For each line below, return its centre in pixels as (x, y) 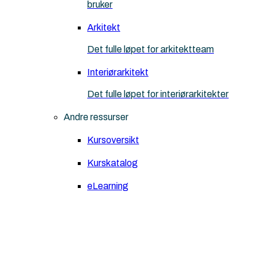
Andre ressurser (96, 117)
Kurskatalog (113, 163)
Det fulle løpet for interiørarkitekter (158, 94)
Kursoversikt (113, 140)
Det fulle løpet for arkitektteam (151, 49)
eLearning (108, 186)
